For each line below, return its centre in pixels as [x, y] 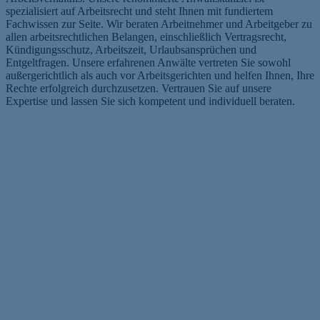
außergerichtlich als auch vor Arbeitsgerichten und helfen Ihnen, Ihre [160, 75]
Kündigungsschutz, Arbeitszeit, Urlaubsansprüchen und [131, 49]
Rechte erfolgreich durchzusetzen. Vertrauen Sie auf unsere [139, 88]
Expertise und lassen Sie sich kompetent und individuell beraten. [150, 101]
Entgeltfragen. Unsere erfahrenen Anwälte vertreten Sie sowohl [148, 62]
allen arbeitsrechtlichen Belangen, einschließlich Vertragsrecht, [146, 36]
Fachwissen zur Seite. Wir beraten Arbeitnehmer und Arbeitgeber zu [159, 24]
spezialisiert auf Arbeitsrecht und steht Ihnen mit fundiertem [139, 11]
